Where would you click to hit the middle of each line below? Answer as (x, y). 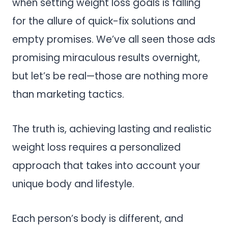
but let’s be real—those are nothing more (110, 76)
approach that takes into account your (106, 165)
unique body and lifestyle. (73, 184)
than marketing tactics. (69, 94)
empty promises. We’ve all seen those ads (114, 39)
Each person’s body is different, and (98, 218)
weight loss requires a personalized (96, 147)
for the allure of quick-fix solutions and (104, 21)
